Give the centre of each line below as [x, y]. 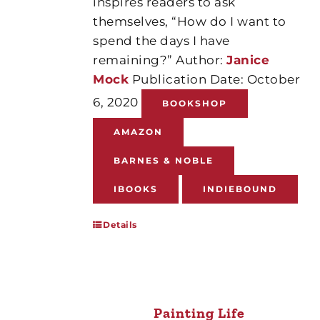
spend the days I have [161, 40]
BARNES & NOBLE [164, 160]
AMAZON [139, 131]
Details [120, 224]
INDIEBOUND [240, 189]
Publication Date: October [215, 79]
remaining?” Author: [160, 60]
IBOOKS [136, 189]
